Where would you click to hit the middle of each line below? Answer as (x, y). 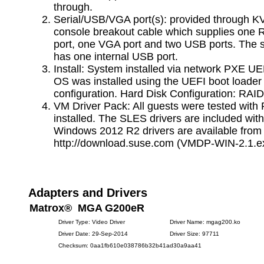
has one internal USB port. (116, 57)
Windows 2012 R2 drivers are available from (158, 131)
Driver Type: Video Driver (92, 222)
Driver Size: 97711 (194, 234)
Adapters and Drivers (88, 193)
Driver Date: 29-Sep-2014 (93, 234)
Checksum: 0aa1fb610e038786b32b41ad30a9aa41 (130, 245)
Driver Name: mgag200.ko (205, 222)
